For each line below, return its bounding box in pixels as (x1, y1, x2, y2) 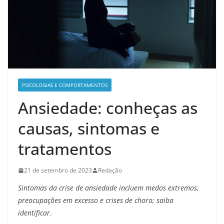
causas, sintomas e (18, 117, 159, 139)
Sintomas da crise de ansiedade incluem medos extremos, (18, 183, 198, 193)
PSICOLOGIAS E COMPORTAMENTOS (22, 81, 107, 89)
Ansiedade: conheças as (18, 97, 197, 119)
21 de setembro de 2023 (24, 166, 92, 175)
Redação (98, 166, 122, 175)
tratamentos (18, 138, 111, 160)
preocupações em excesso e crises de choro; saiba (18, 195, 173, 205)
